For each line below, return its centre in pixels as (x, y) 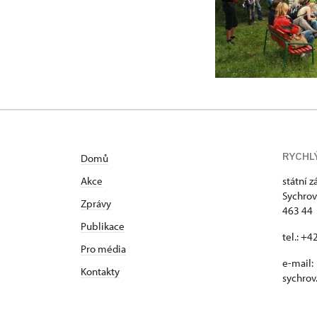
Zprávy (96, 203)
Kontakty (100, 271)
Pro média (103, 249)
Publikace (103, 226)
